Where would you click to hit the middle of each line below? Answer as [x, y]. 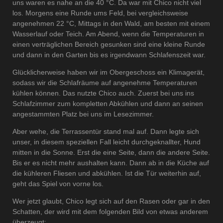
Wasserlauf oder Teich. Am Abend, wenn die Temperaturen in [108, 34]
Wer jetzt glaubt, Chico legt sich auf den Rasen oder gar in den [111, 201]
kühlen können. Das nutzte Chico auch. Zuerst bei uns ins [103, 93]
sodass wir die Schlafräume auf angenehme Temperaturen [105, 83]
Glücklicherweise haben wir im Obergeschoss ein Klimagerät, [109, 72]
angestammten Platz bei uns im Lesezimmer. [83, 114]
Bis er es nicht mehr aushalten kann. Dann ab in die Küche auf [111, 163]
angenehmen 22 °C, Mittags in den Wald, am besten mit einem [111, 24]
